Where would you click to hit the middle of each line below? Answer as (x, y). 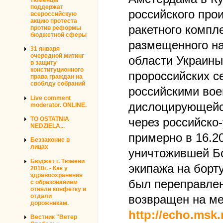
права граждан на (56, 77)
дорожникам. (50, 203)
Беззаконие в (50, 140)
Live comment (51, 98)
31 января (45, 49)
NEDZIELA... (48, 126)
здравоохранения (56, 175)
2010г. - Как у (49, 168)
